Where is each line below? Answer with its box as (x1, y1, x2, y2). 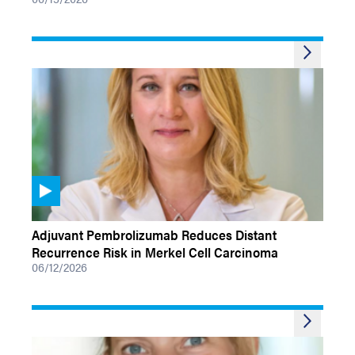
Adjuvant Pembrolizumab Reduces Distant (32, 225, 277, 244)
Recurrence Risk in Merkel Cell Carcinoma (32, 242, 278, 261)
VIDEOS (32, 204, 69, 221)
